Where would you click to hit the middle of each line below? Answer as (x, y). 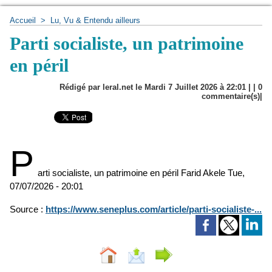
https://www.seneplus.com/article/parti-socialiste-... (154, 209)
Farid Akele (203, 173)
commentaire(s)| (232, 96)
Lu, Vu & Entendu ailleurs (95, 20)
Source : (28, 209)
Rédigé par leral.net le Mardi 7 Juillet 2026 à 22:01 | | (159, 87)
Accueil (23, 20)
